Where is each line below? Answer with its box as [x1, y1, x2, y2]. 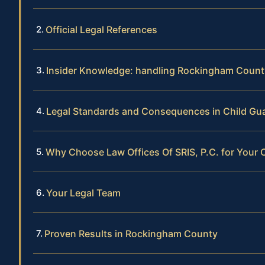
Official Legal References [46, 24, 157, 36]
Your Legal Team [46, 187, 121, 199]
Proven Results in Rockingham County [44, 228, 218, 240]
